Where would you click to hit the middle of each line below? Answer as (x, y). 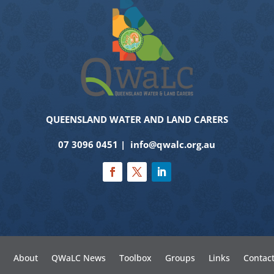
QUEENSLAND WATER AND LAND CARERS (137, 119)
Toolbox (135, 257)
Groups (180, 257)
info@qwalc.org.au (173, 144)
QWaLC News (78, 257)
